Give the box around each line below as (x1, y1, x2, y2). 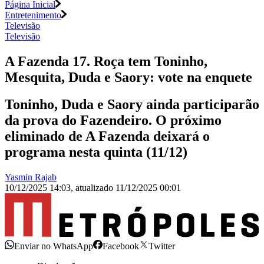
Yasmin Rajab (5, 172, 57, 183)
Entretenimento (5, 9, 61, 20)
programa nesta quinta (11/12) (5, 144, 187, 160)
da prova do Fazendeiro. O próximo (5, 113, 222, 128)
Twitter (148, 240, 175, 251)
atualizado (75, 183, 115, 193)
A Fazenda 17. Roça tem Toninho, (5, 53, 207, 69)
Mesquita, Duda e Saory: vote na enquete (5, 69, 252, 85)
